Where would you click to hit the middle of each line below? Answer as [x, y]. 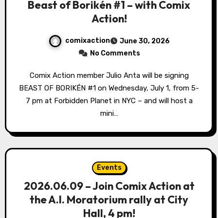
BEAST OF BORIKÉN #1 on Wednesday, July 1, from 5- [109, 88]
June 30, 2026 [145, 41]
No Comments [115, 53]
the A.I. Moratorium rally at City [109, 200]
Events [109, 168]
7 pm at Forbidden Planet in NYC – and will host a [109, 101]
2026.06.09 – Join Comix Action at [109, 186]
